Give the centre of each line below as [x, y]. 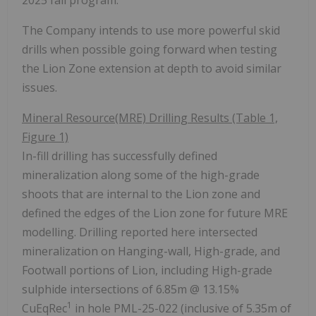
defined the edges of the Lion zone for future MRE [155, 213]
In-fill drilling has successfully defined [120, 156]
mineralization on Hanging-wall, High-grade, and [151, 251]
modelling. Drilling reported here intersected [140, 232]
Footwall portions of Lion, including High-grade [147, 270]
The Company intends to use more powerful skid [151, 30]
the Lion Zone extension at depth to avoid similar [152, 68]
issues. [39, 87]
